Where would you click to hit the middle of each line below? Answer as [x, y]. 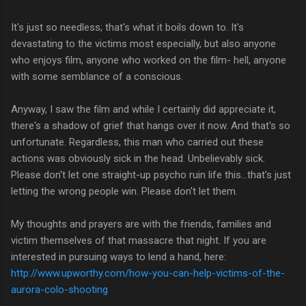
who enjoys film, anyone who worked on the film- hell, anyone [149, 60]
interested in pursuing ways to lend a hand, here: [120, 256]
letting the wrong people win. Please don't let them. [124, 191]
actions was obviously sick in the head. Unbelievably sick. [138, 158]
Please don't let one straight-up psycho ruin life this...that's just [151, 175]
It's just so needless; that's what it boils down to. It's [127, 27]
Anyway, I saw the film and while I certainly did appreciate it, [143, 109]
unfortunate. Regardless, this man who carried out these [137, 142]
